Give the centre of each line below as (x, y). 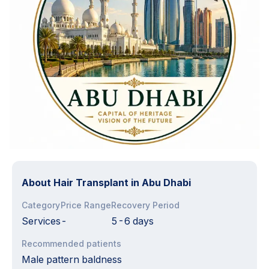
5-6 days (132, 221)
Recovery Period (145, 205)
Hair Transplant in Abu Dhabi (122, 183)
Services (41, 221)
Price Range (86, 205)
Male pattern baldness (72, 259)
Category (41, 205)
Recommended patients (71, 243)
